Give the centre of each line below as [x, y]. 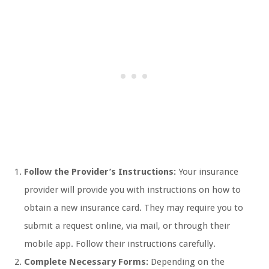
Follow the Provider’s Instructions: [100, 172]
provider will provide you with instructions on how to [132, 190]
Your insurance [207, 172]
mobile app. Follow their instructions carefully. [120, 244]
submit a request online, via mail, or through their [127, 226]
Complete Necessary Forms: [86, 262]
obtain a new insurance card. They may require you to [134, 208]
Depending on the [186, 262]
